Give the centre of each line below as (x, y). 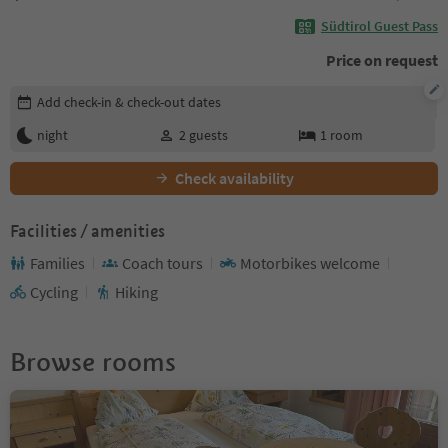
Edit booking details (75, 94)
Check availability (234, 177)
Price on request (382, 59)
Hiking (136, 291)
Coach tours (162, 262)
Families (57, 262)
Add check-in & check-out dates (129, 101)
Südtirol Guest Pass (379, 26)
